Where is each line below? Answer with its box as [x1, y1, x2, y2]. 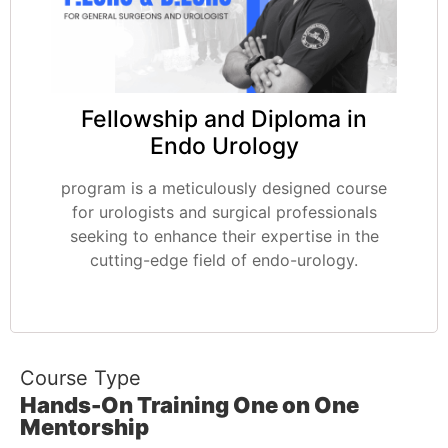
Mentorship [20, 413, 149, 440]
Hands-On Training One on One [20, 391, 359, 418]
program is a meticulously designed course [61, 178, 387, 199]
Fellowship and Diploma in [81, 105, 367, 134]
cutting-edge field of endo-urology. [90, 250, 358, 271]
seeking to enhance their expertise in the [69, 226, 379, 247]
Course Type [20, 366, 141, 391]
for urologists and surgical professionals [71, 202, 377, 223]
